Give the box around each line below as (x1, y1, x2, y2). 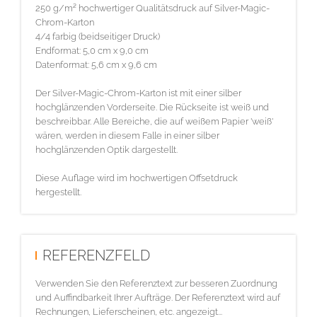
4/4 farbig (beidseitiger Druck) (35, 30, 160, 42)
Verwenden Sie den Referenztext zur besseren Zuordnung (35, 277, 277, 289)
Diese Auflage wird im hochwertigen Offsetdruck (35, 172, 238, 183)
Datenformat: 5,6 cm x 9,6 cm (35, 59, 157, 70)
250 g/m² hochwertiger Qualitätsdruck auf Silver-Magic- (35, 2, 270, 13)
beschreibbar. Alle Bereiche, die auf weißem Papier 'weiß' (35, 115, 273, 127)
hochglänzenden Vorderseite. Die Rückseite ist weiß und (35, 101, 269, 113)
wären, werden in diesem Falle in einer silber (35, 129, 219, 141)
